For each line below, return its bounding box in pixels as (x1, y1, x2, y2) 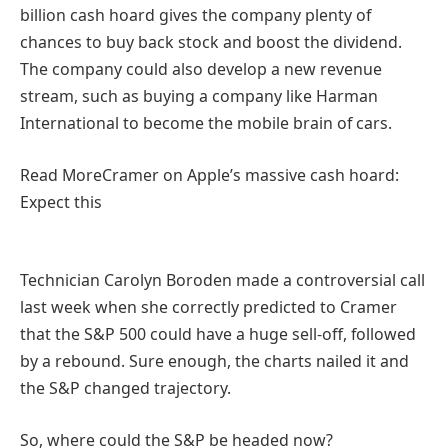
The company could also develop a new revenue (20, 58, 382, 81)
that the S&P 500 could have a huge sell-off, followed (20, 323, 416, 346)
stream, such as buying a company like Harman (20, 85, 378, 108)
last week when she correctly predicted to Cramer (20, 296, 397, 319)
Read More (20, 163, 102, 186)
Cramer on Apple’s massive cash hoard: (102, 163, 399, 186)
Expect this (20, 190, 102, 213)
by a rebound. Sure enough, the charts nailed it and (20, 350, 409, 373)
